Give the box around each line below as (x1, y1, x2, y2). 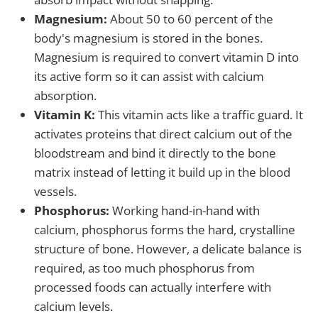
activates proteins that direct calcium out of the (34, 126, 292, 142)
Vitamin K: (34, 106, 95, 123)
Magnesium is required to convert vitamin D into (34, 49, 299, 65)
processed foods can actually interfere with (34, 279, 271, 295)
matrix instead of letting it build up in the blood (34, 164, 290, 180)
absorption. (34, 87, 97, 104)
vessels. (34, 183, 77, 199)
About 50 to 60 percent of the (107, 11, 273, 27)
